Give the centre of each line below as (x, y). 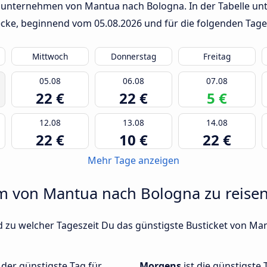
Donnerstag (133, 57)
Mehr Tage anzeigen (133, 161)
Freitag (217, 57)
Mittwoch (50, 57)
